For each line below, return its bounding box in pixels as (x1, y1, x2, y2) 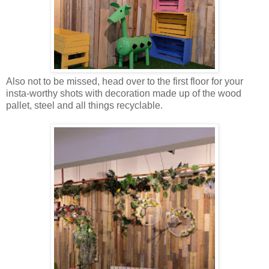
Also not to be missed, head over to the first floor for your (6, 76, 243, 86)
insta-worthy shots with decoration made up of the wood (6, 88, 241, 98)
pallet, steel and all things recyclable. (6, 100, 163, 110)
